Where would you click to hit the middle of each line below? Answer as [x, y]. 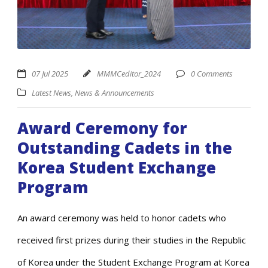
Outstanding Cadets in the [125, 147]
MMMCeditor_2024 [129, 73]
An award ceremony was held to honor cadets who [122, 217]
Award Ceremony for [102, 128]
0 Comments [212, 73]
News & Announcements [115, 92]
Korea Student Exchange [117, 167]
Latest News [51, 92]
